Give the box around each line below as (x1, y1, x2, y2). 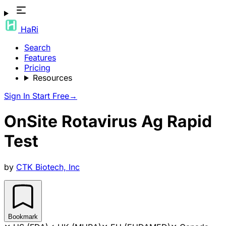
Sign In (4, 91, 32, 101)
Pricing (24, 63, 50, 73)
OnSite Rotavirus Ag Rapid (4, 111, 212, 132)
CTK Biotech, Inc (16, 161, 80, 172)
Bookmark (8, 212, 38, 220)
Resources (32, 73, 72, 83)
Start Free (32, 91, 69, 101)
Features (24, 52, 56, 63)
